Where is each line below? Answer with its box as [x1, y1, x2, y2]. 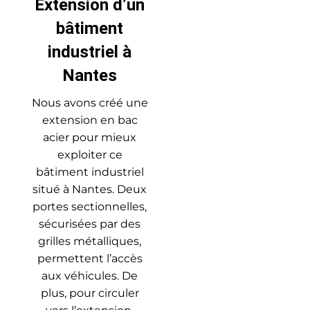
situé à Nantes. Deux [33, 183, 147, 197]
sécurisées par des [39, 217, 140, 231]
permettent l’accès [37, 252, 143, 266]
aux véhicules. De [42, 269, 138, 283]
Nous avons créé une [31, 96, 148, 110]
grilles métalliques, [38, 235, 141, 248]
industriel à [48, 42, 131, 62]
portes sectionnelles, [33, 200, 147, 214]
